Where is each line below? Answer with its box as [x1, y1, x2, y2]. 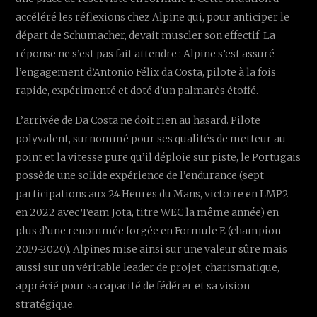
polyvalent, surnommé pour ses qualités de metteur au [16, 132, 287, 145]
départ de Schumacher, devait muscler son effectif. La [16, 28, 276, 42]
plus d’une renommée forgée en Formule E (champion [16, 224, 282, 237]
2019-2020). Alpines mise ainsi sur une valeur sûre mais [16, 242, 288, 255]
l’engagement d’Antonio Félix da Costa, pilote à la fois [16, 65, 277, 79]
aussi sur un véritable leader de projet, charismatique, [16, 260, 280, 274]
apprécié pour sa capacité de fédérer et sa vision [16, 279, 250, 292]
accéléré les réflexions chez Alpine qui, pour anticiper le [16, 10, 290, 23]
